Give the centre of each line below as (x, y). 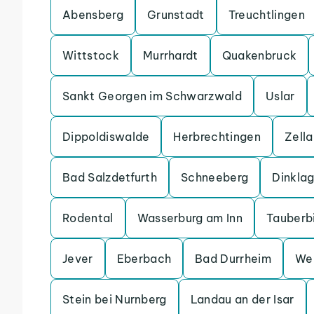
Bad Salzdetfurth (110, 177)
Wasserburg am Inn (190, 218)
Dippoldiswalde (106, 137)
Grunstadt (176, 15)
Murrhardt (170, 55)
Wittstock (91, 55)
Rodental (88, 218)
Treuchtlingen (266, 15)
